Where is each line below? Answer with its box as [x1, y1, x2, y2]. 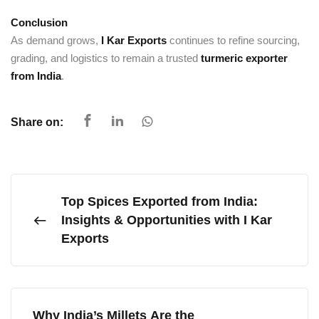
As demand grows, [11, 34, 101, 46]
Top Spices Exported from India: [61, 194, 258, 209]
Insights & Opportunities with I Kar [61, 213, 272, 227]
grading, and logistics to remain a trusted [11, 52, 201, 64]
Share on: [11, 116, 63, 128]
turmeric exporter [201, 52, 288, 64]
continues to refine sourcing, [167, 34, 300, 46]
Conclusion [11, 16, 68, 28]
